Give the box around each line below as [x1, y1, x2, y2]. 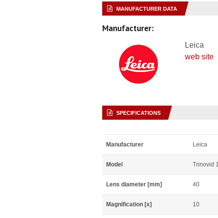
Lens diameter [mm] [106, 181, 162, 188]
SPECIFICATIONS [116, 110, 161, 116]
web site [185, 53, 214, 61]
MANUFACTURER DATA [116, 6, 177, 12]
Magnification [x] [106, 201, 152, 208]
